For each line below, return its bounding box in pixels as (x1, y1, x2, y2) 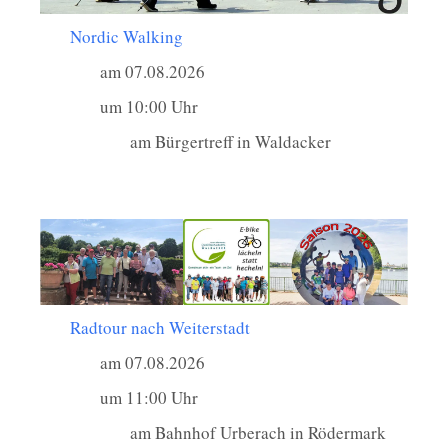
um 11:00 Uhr (100, 386, 198, 410)
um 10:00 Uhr (100, 95, 198, 119)
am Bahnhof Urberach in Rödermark (130, 421, 386, 445)
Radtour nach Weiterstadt (70, 316, 250, 340)
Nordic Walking (70, 25, 183, 49)
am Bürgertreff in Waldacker (130, 130, 331, 154)
